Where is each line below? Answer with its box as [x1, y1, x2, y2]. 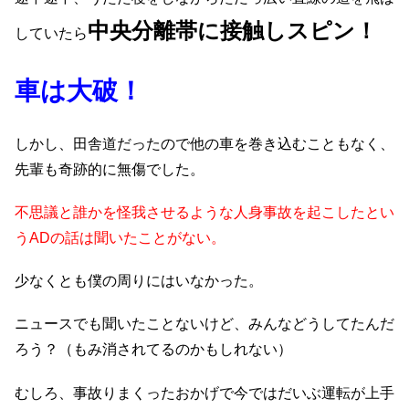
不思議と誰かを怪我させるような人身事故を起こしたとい [15, 204, 394, 221]
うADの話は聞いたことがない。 [15, 230, 225, 246]
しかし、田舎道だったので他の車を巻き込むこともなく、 [15, 135, 394, 152]
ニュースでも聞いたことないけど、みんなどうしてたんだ [15, 316, 394, 332]
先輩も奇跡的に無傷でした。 [15, 161, 204, 177]
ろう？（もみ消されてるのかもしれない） [15, 341, 292, 358]
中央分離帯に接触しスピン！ [88, 18, 377, 44]
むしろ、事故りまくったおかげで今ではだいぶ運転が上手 [15, 384, 394, 401]
